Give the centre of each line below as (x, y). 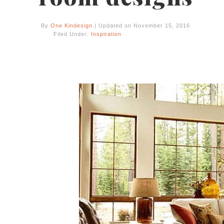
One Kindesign (71, 25)
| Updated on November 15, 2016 (141, 25)
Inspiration (106, 34)
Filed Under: (72, 34)
